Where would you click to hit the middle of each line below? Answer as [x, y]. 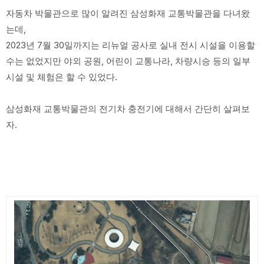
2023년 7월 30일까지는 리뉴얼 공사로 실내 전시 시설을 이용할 [131, 45]
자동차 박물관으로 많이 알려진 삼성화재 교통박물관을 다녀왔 [128, 13]
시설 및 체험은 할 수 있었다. [62, 77]
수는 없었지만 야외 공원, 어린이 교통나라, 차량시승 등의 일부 [128, 61]
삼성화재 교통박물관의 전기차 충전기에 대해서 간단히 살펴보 [128, 109]
